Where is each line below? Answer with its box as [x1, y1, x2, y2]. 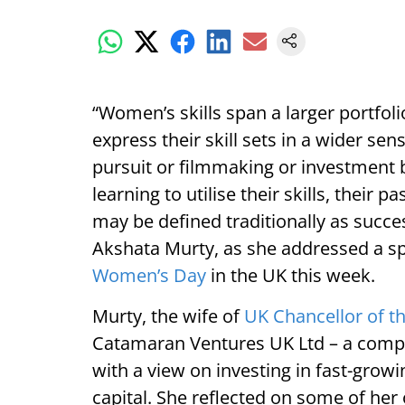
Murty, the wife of [92, 304, 244, 328]
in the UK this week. [206, 263, 375, 287]
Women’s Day [92, 263, 206, 287]
